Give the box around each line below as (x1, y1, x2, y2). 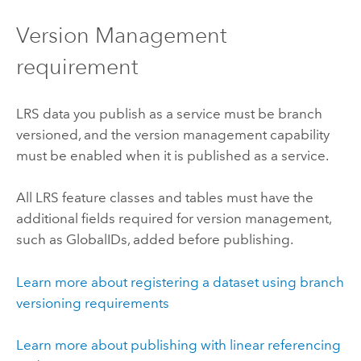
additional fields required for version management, (15, 210, 331, 227)
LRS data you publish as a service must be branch (15, 105, 322, 122)
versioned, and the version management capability (15, 126, 330, 143)
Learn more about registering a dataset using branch (15, 273, 344, 290)
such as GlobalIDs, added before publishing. (15, 231, 293, 248)
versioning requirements (15, 294, 169, 311)
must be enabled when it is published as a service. (15, 147, 329, 164)
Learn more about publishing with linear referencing (15, 336, 341, 353)
